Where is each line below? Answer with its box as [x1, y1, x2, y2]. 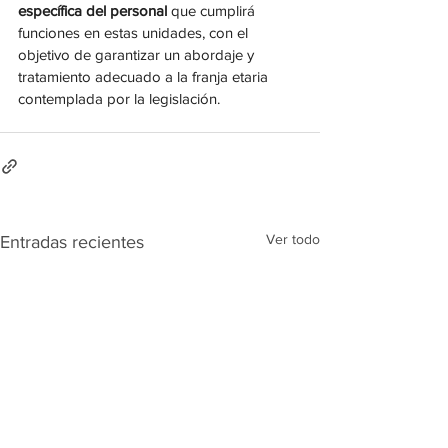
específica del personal [18, 2, 167, 20]
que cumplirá [167, 2, 259, 20]
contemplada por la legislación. [18, 90, 220, 108]
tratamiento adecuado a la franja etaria [18, 68, 272, 86]
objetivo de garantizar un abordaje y [18, 46, 258, 64]
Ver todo [266, 231, 320, 248]
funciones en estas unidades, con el [18, 24, 252, 42]
